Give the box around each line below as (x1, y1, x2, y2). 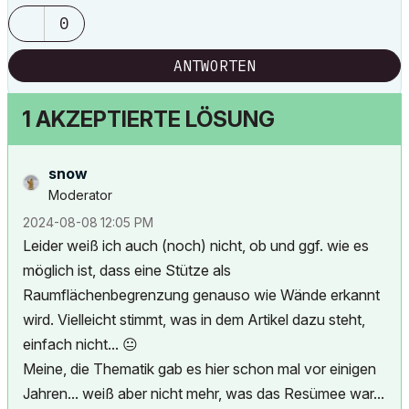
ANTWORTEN (173, 57, 256, 75)
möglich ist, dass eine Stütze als (23, 261, 231, 279)
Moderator (48, 187, 112, 203)
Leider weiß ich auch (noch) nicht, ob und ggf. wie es (23, 236, 369, 255)
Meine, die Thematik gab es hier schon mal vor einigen (23, 360, 376, 378)
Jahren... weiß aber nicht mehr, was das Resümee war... (23, 384, 384, 403)
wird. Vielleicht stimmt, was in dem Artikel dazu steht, (23, 310, 365, 329)
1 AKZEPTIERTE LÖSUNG (22, 106, 275, 132)
